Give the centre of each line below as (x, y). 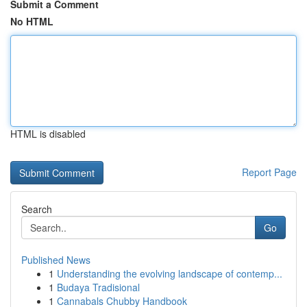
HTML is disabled (48, 134)
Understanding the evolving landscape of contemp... (170, 273)
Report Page (269, 172)
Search (37, 209)
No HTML (32, 21)
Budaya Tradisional (98, 287)
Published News (56, 260)
